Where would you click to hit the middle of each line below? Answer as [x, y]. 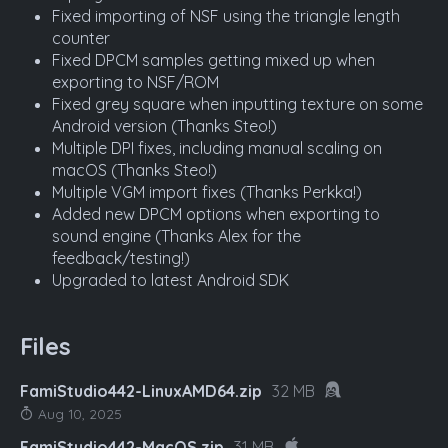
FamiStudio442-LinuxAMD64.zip [141, 390]
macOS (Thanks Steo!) [134, 169]
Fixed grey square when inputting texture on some [237, 103]
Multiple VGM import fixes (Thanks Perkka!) [207, 191]
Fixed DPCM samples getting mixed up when [213, 59]
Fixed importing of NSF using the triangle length [226, 15]
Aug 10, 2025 [78, 414]
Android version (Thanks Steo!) [164, 125]
